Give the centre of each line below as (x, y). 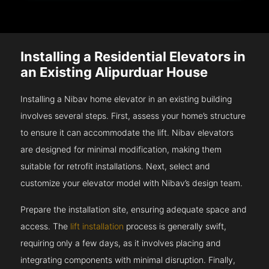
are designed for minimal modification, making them (121, 150)
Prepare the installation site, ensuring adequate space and (134, 210)
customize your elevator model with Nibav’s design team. (132, 183)
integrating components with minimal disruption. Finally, (128, 260)
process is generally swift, (175, 226)
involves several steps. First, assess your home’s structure (133, 116)
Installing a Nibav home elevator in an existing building (126, 99)
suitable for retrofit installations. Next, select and (116, 166)
